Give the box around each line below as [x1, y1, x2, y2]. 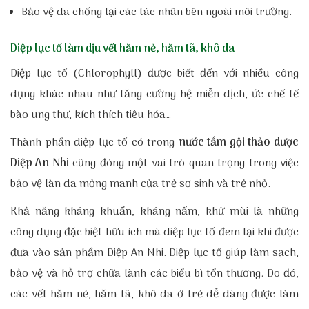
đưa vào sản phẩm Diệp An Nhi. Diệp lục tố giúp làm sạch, [10, 244, 299, 262]
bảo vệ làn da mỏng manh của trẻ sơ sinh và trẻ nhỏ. [10, 175, 274, 193]
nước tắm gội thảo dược [178, 134, 299, 152]
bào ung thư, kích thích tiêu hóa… [10, 106, 175, 124]
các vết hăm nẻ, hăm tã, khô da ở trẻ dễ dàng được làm [10, 286, 299, 303]
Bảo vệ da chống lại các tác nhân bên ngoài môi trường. [21, 3, 292, 21]
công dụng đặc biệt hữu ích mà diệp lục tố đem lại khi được [10, 223, 299, 241]
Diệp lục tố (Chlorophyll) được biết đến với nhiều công [10, 65, 299, 83]
